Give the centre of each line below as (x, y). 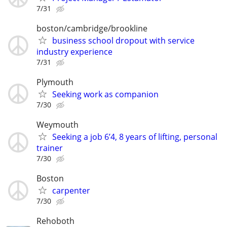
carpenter (71, 191)
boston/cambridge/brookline (92, 28)
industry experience (74, 51)
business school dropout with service (123, 40)
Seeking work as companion (105, 94)
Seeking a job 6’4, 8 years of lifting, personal (135, 137)
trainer (50, 148)
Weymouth (58, 125)
